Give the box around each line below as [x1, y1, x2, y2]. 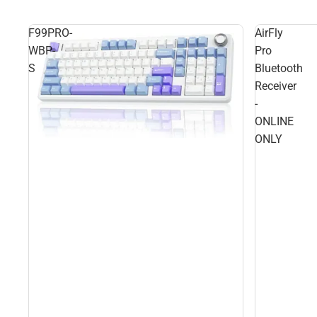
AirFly [255, 26, 283, 40]
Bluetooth [255, 62, 303, 75]
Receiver [255, 79, 296, 93]
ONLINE [255, 115, 294, 128]
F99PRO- [28, 26, 72, 40]
